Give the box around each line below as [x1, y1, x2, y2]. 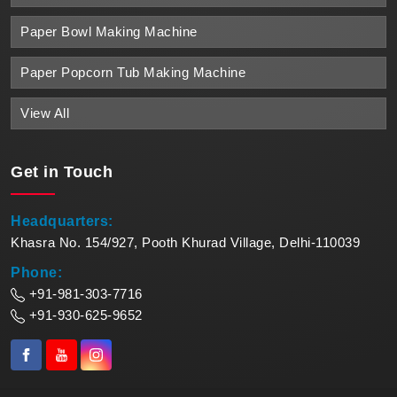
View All [20, 105, 69, 121]
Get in [11, 162, 64, 181]
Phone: [11, 264, 62, 280]
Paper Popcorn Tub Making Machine [20, 64, 245, 80]
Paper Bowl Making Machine [20, 23, 198, 39]
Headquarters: [11, 213, 113, 229]
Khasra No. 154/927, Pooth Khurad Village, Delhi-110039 [11, 234, 360, 250]
